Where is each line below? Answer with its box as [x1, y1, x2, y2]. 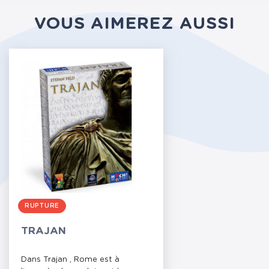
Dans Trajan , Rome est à [21, 256, 119, 264]
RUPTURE [25, 203, 59, 209]
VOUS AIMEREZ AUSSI [34, 16, 235, 32]
